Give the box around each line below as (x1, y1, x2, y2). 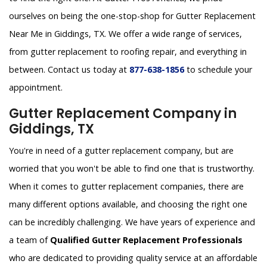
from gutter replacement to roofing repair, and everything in (9, 46, 247, 58)
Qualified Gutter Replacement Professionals (50, 234, 243, 246)
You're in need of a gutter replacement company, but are (9, 145, 234, 157)
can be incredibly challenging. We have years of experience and (9, 216, 255, 228)
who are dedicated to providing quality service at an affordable (9, 252, 257, 264)
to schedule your (184, 64, 252, 76)
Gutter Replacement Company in (9, 104, 237, 123)
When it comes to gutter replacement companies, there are (9, 181, 244, 193)
